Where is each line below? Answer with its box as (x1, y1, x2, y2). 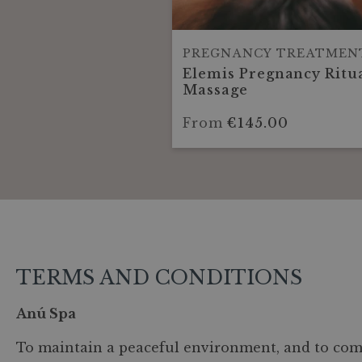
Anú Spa (16, 305, 76, 322)
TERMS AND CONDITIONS (16, 266, 302, 289)
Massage (183, 82, 248, 98)
